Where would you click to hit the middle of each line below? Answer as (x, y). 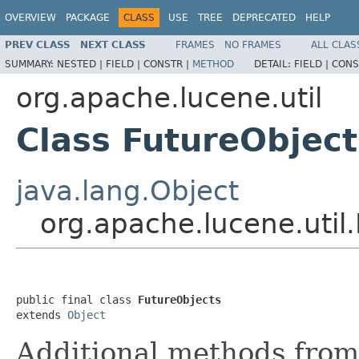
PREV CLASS (38, 44)
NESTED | (81, 64)
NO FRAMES (253, 44)
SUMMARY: (31, 64)
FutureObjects (179, 299)
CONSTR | (168, 64)
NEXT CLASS (113, 44)
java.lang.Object (127, 190)
